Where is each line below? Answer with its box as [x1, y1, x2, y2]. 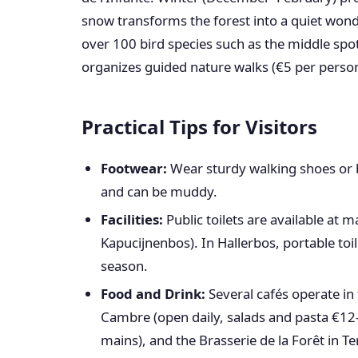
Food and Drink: [101, 284, 205, 303]
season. [101, 257, 148, 275]
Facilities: [101, 210, 163, 229]
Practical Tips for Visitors [82, 113, 317, 140]
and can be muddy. [101, 182, 217, 201]
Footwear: [101, 159, 167, 177]
